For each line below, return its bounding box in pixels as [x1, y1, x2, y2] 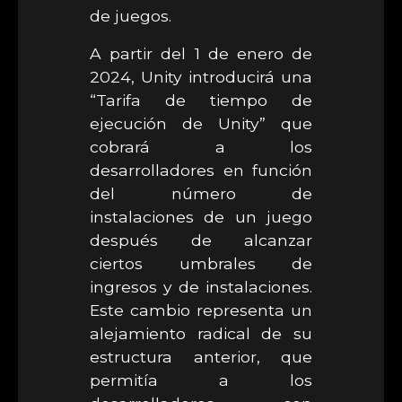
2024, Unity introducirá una [90, 67, 312, 86]
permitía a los [90, 371, 312, 389]
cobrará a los [90, 137, 312, 156]
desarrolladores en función [90, 161, 312, 179]
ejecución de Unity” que [90, 114, 312, 133]
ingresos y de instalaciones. [90, 277, 312, 296]
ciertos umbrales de [90, 254, 312, 273]
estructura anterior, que [90, 347, 312, 366]
